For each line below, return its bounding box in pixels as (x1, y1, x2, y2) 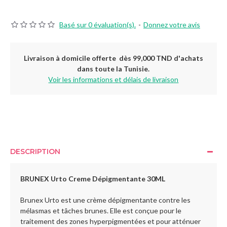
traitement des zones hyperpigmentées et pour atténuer (20, 217, 201, 225)
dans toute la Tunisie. (77, 64, 150, 73)
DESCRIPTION (10, 147, 60, 156)
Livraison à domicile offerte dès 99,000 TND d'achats (23, 54, 203, 62)
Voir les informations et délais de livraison (48, 75, 179, 84)
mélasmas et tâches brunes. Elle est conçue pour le (20, 206, 181, 215)
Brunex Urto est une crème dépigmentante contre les (20, 196, 191, 204)
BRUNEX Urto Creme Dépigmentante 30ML (20, 174, 165, 183)
